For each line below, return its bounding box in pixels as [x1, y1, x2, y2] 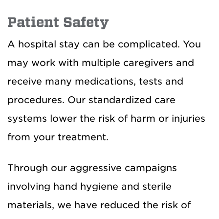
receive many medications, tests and [7, 76, 183, 87]
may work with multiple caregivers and [7, 57, 194, 68]
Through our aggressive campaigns [7, 162, 177, 174]
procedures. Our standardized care [7, 94, 175, 106]
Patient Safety [7, 14, 109, 30]
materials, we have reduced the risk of [7, 199, 191, 211]
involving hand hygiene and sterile [7, 181, 172, 192]
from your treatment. [7, 131, 109, 143]
